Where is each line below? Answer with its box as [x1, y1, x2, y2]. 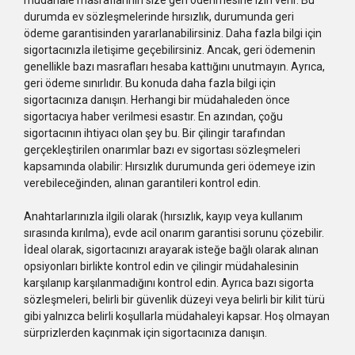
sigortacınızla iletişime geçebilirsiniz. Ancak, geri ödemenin [24, 43, 207, 56]
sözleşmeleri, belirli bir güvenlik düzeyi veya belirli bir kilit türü [24, 292, 325, 306]
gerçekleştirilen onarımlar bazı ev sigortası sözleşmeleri [24, 143, 300, 156]
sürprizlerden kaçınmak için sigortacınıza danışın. [24, 326, 267, 339]
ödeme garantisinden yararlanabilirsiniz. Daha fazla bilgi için [24, 26, 322, 40]
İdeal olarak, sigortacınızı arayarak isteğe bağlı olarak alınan [24, 242, 319, 256]
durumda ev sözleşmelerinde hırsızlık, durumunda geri [24, 10, 294, 23]
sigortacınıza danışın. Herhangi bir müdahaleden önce [24, 93, 131, 106]
